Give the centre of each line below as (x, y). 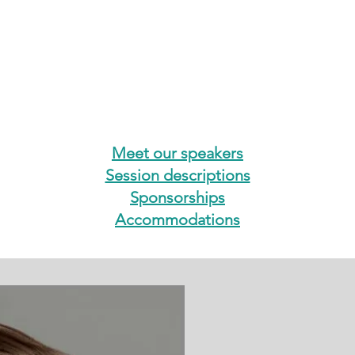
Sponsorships (177, 197)
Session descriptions (177, 175)
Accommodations (177, 219)
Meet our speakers (177, 153)
